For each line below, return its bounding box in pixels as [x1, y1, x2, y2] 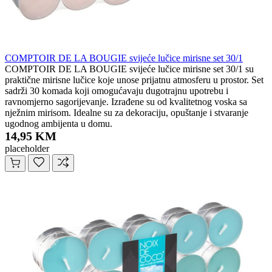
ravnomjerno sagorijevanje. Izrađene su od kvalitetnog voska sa [5, 97, 247, 107]
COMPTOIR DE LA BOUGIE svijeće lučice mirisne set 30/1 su [5, 64, 254, 75]
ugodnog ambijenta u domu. [5, 118, 112, 129]
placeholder [5, 143, 49, 154]
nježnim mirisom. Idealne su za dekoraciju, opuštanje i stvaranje [5, 107, 248, 118]
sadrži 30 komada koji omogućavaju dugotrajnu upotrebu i [5, 86, 228, 97]
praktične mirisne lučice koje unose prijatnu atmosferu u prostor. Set [5, 75, 263, 86]
